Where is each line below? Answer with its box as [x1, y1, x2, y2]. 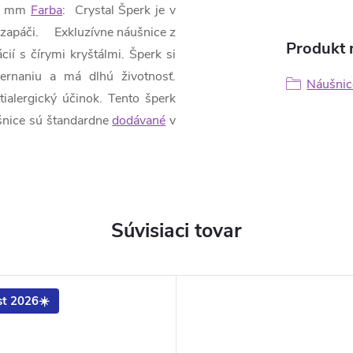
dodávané [112, 112, 166, 129]
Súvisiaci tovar [111, 217, 242, 244]
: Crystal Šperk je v [62, 2, 176, 19]
